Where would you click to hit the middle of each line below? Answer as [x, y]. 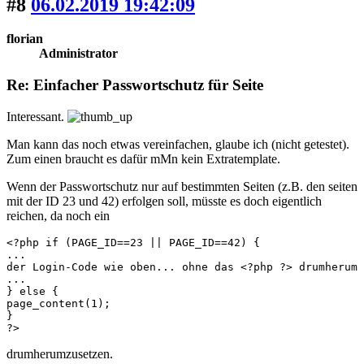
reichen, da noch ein [58, 215]
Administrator [78, 54]
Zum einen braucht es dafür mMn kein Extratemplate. [143, 158]
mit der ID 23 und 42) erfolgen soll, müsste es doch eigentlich [164, 201]
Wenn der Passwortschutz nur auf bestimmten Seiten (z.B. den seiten [182, 186]
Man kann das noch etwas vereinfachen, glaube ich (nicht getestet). [178, 144]
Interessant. [37, 116]
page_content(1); [58, 303]
